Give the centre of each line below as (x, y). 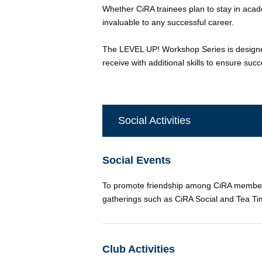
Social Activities (154, 120)
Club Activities (138, 249)
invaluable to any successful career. (168, 22)
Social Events (136, 160)
